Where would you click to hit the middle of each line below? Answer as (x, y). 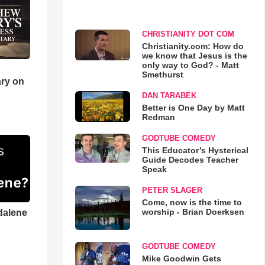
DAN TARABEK (169, 95)
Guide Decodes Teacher (190, 159)
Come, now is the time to (192, 202)
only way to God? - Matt (190, 65)
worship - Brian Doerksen (193, 211)
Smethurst (162, 74)
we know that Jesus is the (194, 55)
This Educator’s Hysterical (195, 150)
